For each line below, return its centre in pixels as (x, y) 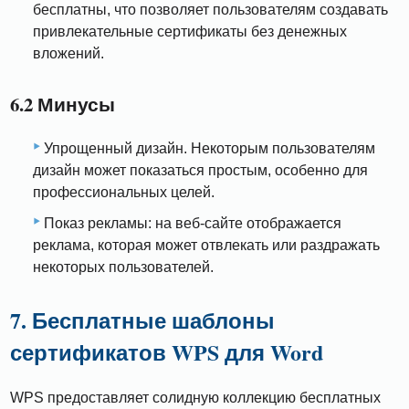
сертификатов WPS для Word (167, 351)
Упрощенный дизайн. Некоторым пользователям (210, 148)
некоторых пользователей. (123, 267)
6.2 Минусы (63, 105)
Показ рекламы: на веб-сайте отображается (193, 223)
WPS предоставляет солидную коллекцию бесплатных (196, 397)
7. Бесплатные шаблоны (143, 320)
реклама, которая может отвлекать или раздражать (206, 245)
